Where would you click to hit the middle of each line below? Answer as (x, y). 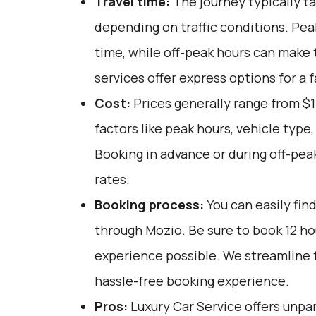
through (120, 230)
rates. (112, 179)
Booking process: (149, 205)
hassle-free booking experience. (192, 281)
